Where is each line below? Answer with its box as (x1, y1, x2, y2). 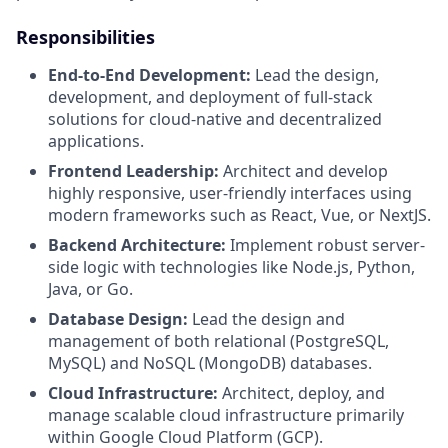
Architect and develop (219, 160, 388, 182)
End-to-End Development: (48, 64, 251, 86)
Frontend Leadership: (48, 160, 219, 182)
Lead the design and (192, 308, 345, 330)
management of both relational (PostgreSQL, (48, 330, 389, 352)
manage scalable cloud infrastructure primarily (48, 404, 404, 426)
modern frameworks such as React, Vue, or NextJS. (48, 204, 431, 226)
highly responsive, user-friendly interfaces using (48, 182, 412, 204)
